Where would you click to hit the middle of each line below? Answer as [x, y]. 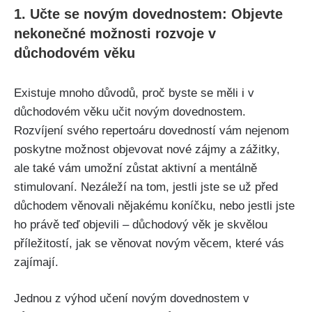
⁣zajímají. [36, 262]
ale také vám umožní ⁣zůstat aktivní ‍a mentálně [135, 168]
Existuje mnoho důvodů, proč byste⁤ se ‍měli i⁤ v [134, 93]
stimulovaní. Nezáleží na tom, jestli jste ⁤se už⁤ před [146, 187]
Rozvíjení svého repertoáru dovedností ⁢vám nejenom [151, 130]
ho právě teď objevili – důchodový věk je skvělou [141, 224]
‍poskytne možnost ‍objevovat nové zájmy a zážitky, [147, 149]
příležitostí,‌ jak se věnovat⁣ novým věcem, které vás [149, 243]
